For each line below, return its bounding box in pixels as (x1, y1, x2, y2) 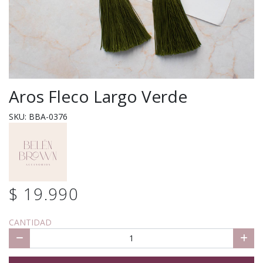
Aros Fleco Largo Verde (9, 85, 187, 107)
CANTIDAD (9, 217, 52, 228)
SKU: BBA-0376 (9, 110, 68, 122)
